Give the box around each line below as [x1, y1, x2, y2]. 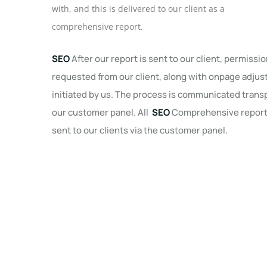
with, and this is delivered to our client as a [52, 3, 225, 14]
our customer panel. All [52, 106, 150, 119]
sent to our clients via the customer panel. [52, 124, 229, 136]
